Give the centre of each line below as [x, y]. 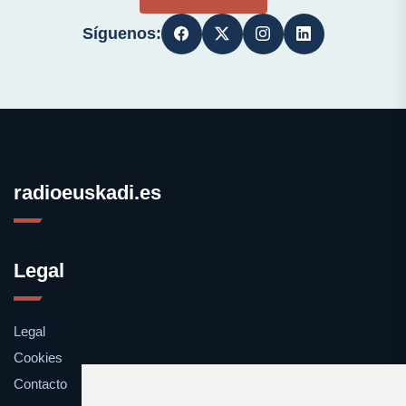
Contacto [40, 383]
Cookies [38, 357]
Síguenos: [121, 33]
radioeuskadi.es [87, 192]
